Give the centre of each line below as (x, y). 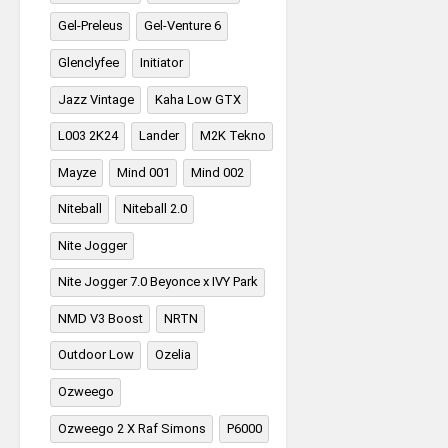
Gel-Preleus (90, 26)
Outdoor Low (96, 355)
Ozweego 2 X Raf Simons (132, 428)
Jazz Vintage (96, 99)
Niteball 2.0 (155, 209)
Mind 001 (143, 172)
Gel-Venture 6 (182, 26)
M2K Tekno (233, 136)
